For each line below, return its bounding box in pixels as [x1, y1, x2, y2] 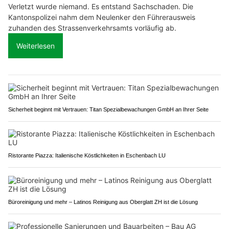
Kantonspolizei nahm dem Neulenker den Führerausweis [8, 12, 195, 21]
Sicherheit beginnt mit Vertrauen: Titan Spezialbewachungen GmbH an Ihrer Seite [8, 106, 209, 112]
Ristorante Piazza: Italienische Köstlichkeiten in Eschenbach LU [8, 152, 166, 158]
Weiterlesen [16, 41, 55, 50]
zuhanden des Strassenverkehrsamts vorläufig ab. [8, 23, 176, 32]
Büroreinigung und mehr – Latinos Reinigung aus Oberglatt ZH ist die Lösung [8, 198, 198, 205]
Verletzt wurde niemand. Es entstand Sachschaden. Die [8, 2, 193, 11]
